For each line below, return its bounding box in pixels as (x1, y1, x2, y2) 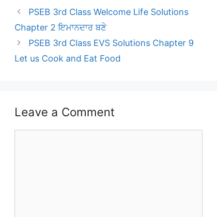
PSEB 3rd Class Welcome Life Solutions (28, 6, 188, 17)
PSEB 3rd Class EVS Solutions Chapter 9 (28, 37, 194, 48)
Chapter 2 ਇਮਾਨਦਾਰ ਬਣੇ (15, 22, 107, 32)
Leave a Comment (15, 105, 115, 119)
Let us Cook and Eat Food (15, 53, 121, 63)
